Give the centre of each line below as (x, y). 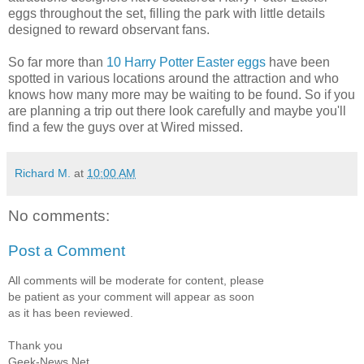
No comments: (59, 215)
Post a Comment (67, 251)
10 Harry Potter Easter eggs (186, 62)
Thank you (35, 345)
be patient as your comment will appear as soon (131, 296)
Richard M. (43, 173)
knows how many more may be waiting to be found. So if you (182, 94)
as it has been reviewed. (71, 312)
